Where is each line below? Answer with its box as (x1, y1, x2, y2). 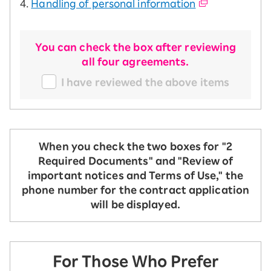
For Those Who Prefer (52, 253, 218, 269)
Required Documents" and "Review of (38, 155, 233, 166)
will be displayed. (91, 199, 180, 209)
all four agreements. (82, 56, 189, 67)
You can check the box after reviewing (34, 42, 237, 52)
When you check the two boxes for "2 (39, 141, 232, 151)
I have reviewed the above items (60, 77, 230, 87)
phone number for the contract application (21, 184, 250, 195)
